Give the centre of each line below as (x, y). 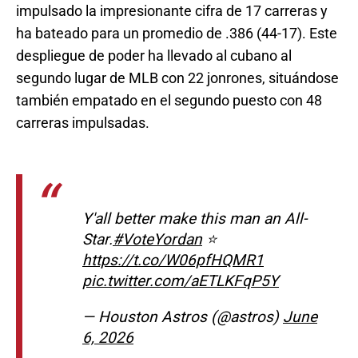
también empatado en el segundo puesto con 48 (169, 101)
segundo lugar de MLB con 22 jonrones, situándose (177, 78)
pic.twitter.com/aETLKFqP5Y (181, 280)
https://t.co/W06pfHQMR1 (173, 260)
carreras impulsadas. (83, 123)
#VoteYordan (157, 239)
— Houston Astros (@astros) (183, 316)
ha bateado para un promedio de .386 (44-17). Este (177, 34)
